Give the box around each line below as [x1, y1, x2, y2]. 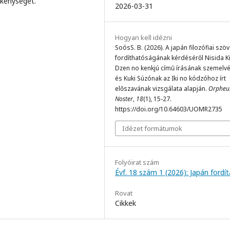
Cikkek [115, 198, 136, 208]
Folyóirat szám [115, 157, 159, 167]
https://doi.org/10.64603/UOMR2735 [115, 104, 222, 113]
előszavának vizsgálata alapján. [115, 84, 208, 93]
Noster [115, 94, 133, 103]
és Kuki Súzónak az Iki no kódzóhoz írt [115, 73, 226, 83]
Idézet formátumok [122, 123, 182, 133]
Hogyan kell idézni [115, 32, 172, 42]
